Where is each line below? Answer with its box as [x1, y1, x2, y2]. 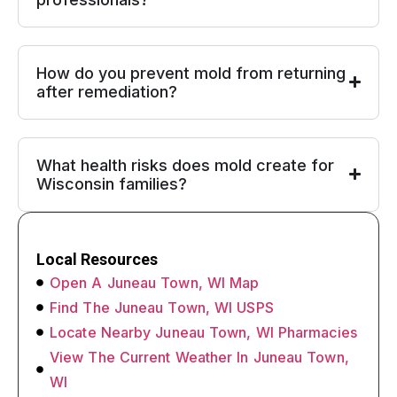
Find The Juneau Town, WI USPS [50, 298, 274, 316]
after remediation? [36, 82, 177, 101]
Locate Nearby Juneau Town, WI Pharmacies [50, 323, 357, 341]
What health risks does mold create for [36, 155, 334, 175]
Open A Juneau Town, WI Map [50, 273, 260, 292]
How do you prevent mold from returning [36, 63, 346, 82]
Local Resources [36, 249, 158, 269]
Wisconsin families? [36, 174, 187, 193]
